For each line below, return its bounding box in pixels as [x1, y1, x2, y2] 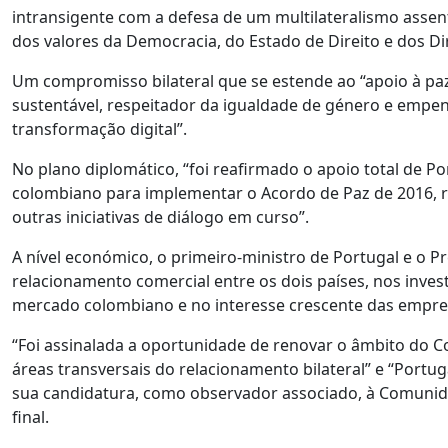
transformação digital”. [12, 118, 187, 140]
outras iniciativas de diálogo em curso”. [12, 206, 309, 228]
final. [12, 406, 49, 428]
